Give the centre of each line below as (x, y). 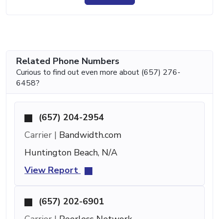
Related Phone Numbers (68, 61)
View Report (53, 170)
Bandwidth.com (89, 135)
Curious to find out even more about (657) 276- (98, 72)
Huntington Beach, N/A (71, 152)
